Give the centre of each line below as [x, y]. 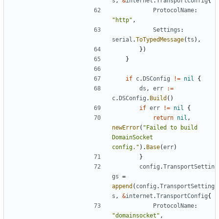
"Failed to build [170, 127]
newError [126, 127]
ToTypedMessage [160, 39]
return [163, 118]
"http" [122, 20]
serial [122, 39]
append [122, 186]
